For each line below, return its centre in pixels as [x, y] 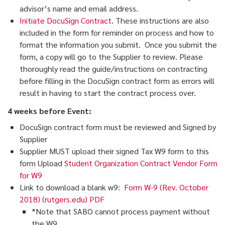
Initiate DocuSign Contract [66, 21]
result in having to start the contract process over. [108, 93]
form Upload [42, 163]
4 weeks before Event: [49, 111]
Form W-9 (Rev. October [166, 187]
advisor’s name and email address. [79, 9]
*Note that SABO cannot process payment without [121, 211]
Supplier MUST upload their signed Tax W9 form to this [114, 151]
